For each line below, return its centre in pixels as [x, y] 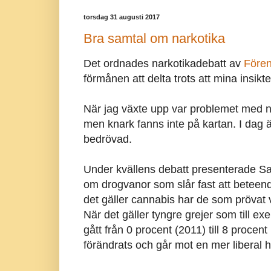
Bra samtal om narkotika [154, 38]
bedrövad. [107, 139]
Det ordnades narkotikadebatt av [163, 63]
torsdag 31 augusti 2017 [121, 17]
